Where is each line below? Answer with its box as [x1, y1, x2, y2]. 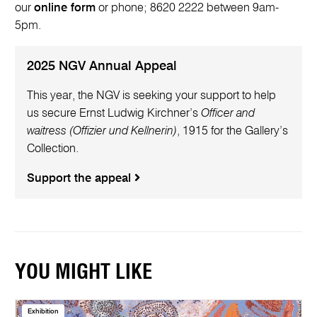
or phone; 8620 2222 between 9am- [96, 1, 279, 14]
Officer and [200, 108, 255, 120]
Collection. [26, 143, 79, 156]
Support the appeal [26, 172, 134, 185]
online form [34, 1, 96, 14]
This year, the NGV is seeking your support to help [26, 90, 276, 103]
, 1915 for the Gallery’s [176, 125, 288, 138]
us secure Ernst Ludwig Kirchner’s [26, 108, 201, 120]
